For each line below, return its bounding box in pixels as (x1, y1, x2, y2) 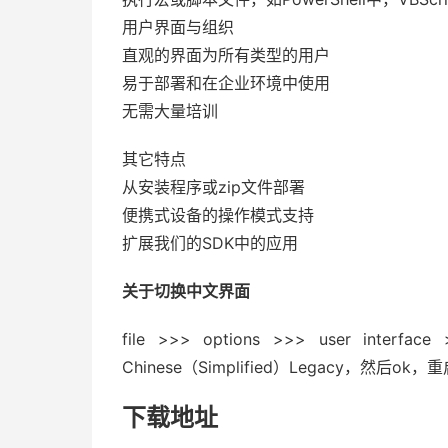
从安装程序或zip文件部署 (122, 177, 305, 197)
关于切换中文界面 (122, 281, 250, 301)
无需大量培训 (122, 101, 218, 121)
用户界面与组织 (122, 17, 234, 37)
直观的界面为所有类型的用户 (122, 45, 330, 65)
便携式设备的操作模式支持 (122, 205, 314, 225)
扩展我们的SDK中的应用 (122, 233, 298, 253)
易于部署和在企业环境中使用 (122, 73, 330, 93)
